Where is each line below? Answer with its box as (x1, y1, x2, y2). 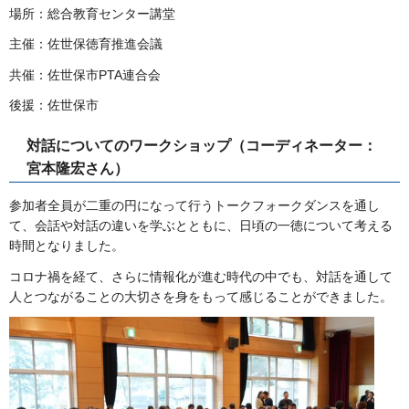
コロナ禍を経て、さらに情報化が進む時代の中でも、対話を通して (9, 268, 393, 284)
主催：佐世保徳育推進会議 (9, 37, 163, 52)
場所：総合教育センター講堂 (9, 6, 175, 22)
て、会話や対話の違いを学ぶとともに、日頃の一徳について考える (9, 218, 393, 234)
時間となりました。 (9, 238, 124, 254)
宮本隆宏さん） (26, 161, 129, 176)
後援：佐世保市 (9, 97, 99, 112)
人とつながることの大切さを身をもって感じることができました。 (9, 288, 393, 304)
